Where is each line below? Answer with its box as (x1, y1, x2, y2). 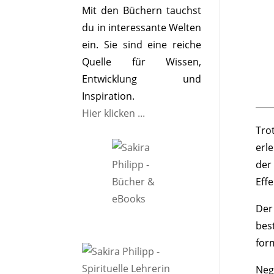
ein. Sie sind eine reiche (82, 38, 201, 51)
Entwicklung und (82, 72, 201, 86)
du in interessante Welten (82, 21, 201, 34)
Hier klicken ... (82, 106, 146, 120)
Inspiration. (82, 89, 135, 103)
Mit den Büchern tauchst (82, 4, 201, 17)
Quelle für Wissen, (82, 55, 201, 68)
